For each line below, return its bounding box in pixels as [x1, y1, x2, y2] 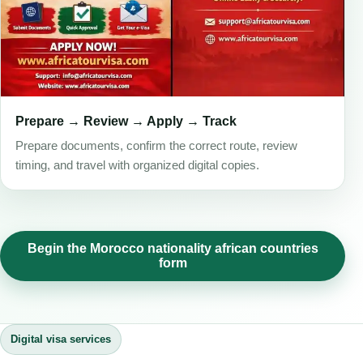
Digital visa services [11, 333, 111, 346]
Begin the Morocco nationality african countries [27, 241, 318, 256]
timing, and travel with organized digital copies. [15, 159, 259, 173]
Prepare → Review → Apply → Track [15, 113, 237, 128]
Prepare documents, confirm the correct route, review [15, 139, 297, 153]
